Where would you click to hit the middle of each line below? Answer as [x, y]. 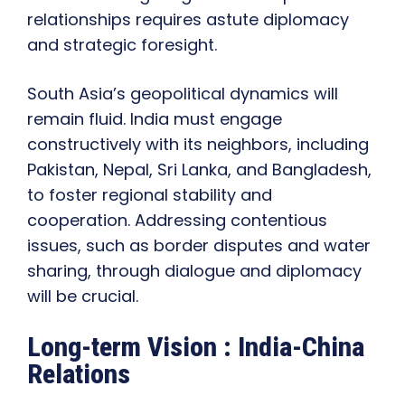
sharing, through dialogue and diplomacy [194, 271]
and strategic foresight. [122, 45]
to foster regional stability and [150, 195]
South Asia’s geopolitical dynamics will [183, 94]
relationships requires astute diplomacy [188, 20]
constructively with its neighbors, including [198, 145]
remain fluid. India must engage [155, 119]
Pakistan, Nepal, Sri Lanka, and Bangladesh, [199, 170]
